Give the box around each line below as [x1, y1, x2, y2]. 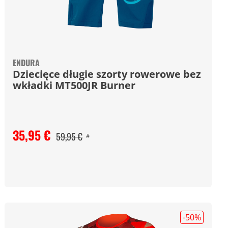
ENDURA [13, 56, 40, 69]
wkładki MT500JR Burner [13, 78, 136, 92]
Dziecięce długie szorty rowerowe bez [13, 67, 202, 81]
